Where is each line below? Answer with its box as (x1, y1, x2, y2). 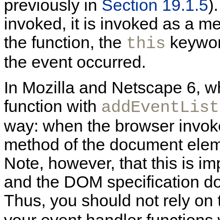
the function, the (4, 33, 126, 52)
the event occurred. (4, 53, 146, 71)
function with (4, 97, 101, 115)
